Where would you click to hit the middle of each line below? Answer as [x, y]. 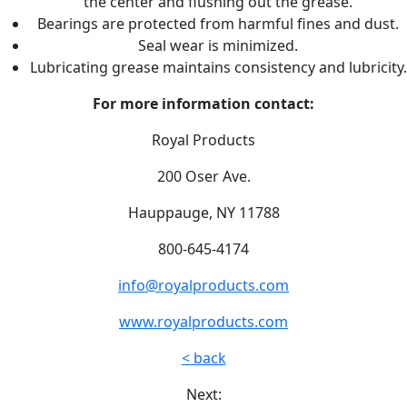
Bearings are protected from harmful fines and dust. [218, 24]
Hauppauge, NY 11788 [203, 213]
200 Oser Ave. [203, 177]
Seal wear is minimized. [218, 46]
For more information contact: [203, 104]
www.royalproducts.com [203, 322]
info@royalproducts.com [203, 286]
